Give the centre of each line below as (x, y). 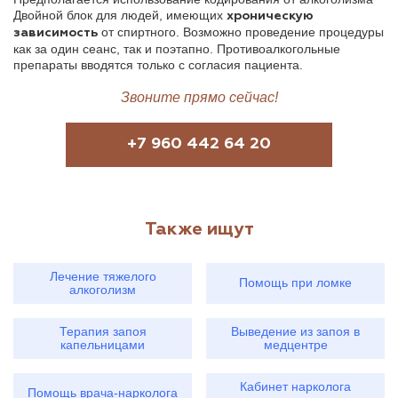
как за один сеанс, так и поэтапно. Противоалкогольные (177, 48)
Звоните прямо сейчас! (199, 97)
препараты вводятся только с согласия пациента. (158, 64)
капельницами (103, 344)
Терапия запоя (103, 331)
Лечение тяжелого (103, 276)
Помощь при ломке (295, 283)
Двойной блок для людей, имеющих (120, 15)
